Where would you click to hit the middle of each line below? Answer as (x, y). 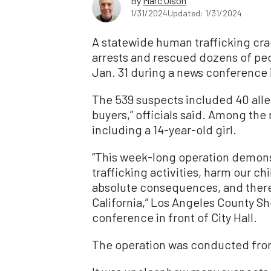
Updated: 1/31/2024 (205, 13)
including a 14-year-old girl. (164, 129)
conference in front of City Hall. (175, 217)
